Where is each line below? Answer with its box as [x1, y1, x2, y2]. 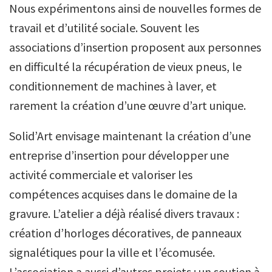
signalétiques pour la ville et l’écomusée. [9, 245, 215, 260]
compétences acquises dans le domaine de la [9, 186, 237, 202]
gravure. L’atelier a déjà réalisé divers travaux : [9, 206, 239, 222]
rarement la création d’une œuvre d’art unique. [9, 98, 246, 114]
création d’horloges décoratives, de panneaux [9, 225, 242, 241]
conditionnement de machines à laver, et [9, 78, 217, 94]
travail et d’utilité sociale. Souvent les [9, 20, 199, 36]
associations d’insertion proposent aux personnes [9, 39, 261, 55]
